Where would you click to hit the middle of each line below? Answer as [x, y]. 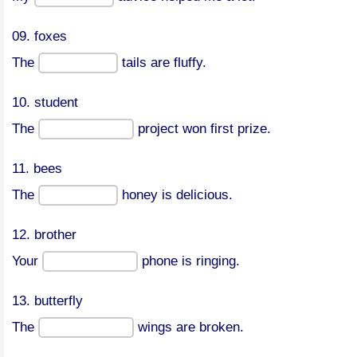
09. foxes [39, 36]
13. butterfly [47, 301]
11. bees [37, 169]
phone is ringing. [189, 261]
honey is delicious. [175, 195]
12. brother [44, 235]
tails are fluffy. [162, 63]
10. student [45, 102]
